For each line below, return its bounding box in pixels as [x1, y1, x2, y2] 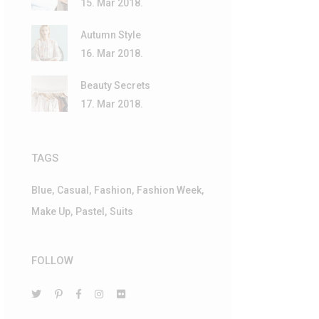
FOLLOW [31, 253, 73, 267]
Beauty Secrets [80, 79, 150, 91]
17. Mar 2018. [80, 98, 143, 110]
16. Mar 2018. [80, 47, 143, 59]
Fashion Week [137, 184, 202, 196]
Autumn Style [80, 28, 141, 41]
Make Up [31, 205, 70, 217]
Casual [57, 184, 89, 196]
